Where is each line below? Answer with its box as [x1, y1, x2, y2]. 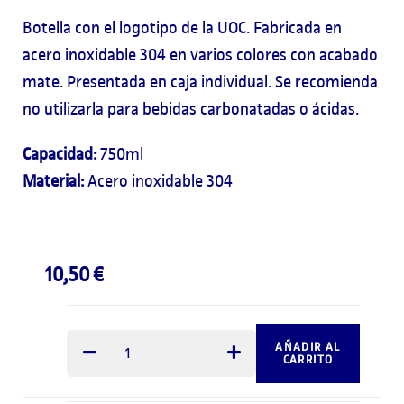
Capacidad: [23, 143, 96, 164]
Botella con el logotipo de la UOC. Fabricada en [23, 17, 342, 38]
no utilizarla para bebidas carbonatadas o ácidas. [23, 98, 359, 119]
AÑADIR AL [275, 339, 341, 354]
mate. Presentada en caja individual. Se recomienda [23, 71, 378, 92]
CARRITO [282, 352, 334, 367]
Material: [23, 170, 84, 191]
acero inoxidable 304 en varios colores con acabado [23, 44, 378, 65]
